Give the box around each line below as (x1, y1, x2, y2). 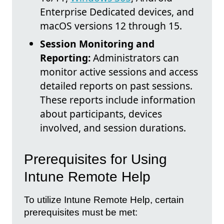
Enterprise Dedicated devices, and (40, 5, 194, 19)
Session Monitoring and (40, 37, 154, 51)
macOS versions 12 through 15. (40, 19, 182, 33)
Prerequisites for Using (24, 151, 167, 167)
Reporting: (40, 51, 90, 65)
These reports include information (40, 93, 195, 107)
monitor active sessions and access (40, 65, 198, 79)
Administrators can (90, 51, 179, 65)
